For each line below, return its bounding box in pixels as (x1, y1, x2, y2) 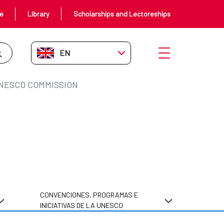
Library (27, 9, 49, 18)
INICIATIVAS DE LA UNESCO (40, 201, 123, 210)
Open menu (158, 48, 195, 57)
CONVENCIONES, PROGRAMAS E (40, 190, 138, 199)
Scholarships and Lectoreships (73, 9, 170, 18)
